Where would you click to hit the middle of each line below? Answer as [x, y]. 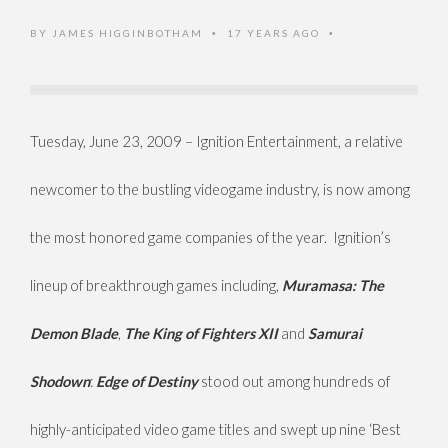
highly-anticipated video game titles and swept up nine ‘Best [215, 430]
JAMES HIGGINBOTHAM [127, 33]
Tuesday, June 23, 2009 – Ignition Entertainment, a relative [216, 142]
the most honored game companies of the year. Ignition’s [210, 238]
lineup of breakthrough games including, [156, 286]
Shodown [60, 382]
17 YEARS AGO [275, 33]
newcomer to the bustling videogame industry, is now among [220, 190]
